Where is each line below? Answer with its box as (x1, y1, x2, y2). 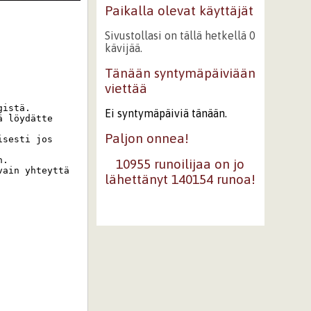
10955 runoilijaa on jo (116, 156, 245, 172)
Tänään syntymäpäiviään (104, 65, 255, 81)
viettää (104, 81, 147, 96)
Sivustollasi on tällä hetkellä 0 (104, 29, 255, 42)
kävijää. (104, 42, 142, 54)
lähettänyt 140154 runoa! (105, 171, 256, 187)
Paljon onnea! (104, 130, 189, 146)
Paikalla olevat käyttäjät (104, 3, 253, 18)
